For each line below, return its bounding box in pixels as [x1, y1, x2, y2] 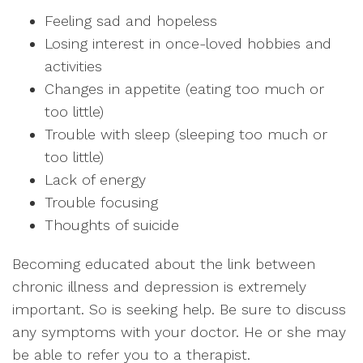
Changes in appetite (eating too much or [45, 80, 324, 97]
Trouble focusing [45, 194, 158, 211]
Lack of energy [45, 171, 146, 188]
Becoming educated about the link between [12, 255, 315, 272]
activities [45, 58, 102, 75]
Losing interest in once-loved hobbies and [45, 35, 331, 52]
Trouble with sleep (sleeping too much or [45, 126, 327, 143]
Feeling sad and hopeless [45, 12, 217, 29]
